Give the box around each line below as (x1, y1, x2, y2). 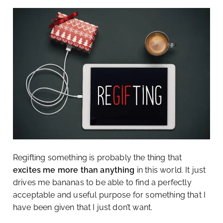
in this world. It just (134, 165, 206, 175)
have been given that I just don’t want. (13, 203, 153, 213)
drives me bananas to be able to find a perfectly (13, 178, 192, 188)
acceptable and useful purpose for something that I (13, 190, 206, 200)
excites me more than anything (13, 165, 135, 175)
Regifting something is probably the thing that (13, 153, 182, 163)
